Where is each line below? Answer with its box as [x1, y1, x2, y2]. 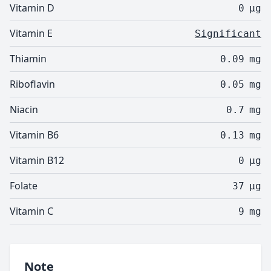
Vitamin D [10, 1, 54, 15]
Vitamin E [10, 27, 53, 40]
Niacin [10, 103, 38, 116]
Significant [195, 28, 261, 39]
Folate [10, 179, 38, 192]
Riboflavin [10, 77, 55, 91]
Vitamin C [10, 204, 53, 218]
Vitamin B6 [10, 128, 59, 142]
